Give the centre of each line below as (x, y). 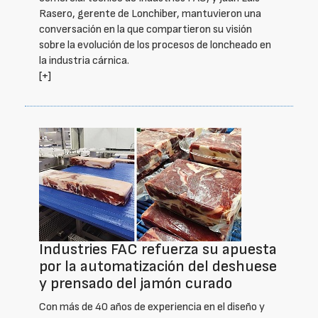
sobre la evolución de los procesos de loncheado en (155, 45)
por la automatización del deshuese (158, 267)
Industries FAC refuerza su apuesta (158, 250)
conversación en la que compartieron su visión (146, 29)
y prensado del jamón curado (136, 284)
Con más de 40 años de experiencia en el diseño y (152, 307)
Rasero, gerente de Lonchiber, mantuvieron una (150, 14)
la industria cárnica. (84, 61)
